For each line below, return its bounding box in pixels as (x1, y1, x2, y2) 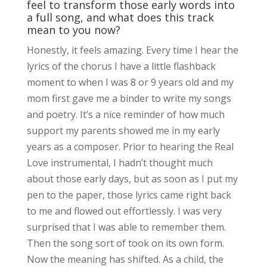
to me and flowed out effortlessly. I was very (26, 204, 222, 218)
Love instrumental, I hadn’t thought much (26, 156, 213, 169)
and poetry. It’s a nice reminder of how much (26, 107, 225, 121)
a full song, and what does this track (26, 10, 214, 24)
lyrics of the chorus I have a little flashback (26, 59, 216, 73)
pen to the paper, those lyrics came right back (26, 188, 231, 201)
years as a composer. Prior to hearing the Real (26, 139, 234, 153)
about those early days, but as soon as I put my (26, 172, 238, 185)
